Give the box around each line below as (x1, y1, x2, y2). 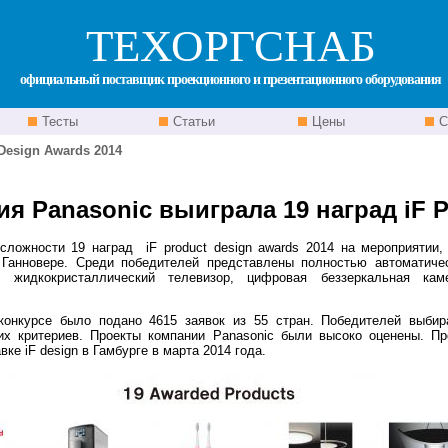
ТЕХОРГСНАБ (85, 21, 376, 71)
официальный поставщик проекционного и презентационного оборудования (20, 72, 441, 87)
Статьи (169, 114, 215, 129)
